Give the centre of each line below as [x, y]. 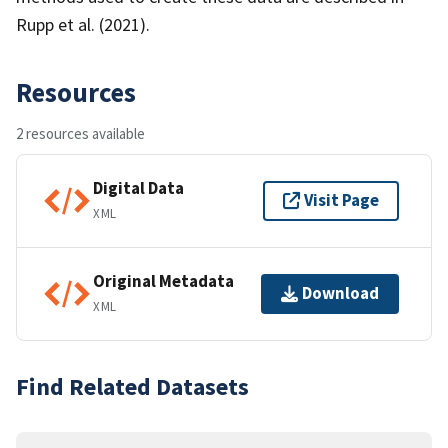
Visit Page [341, 200]
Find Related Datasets [132, 386]
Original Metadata [163, 281]
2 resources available [80, 133]
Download [340, 293]
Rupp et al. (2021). [83, 24]
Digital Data [138, 188]
